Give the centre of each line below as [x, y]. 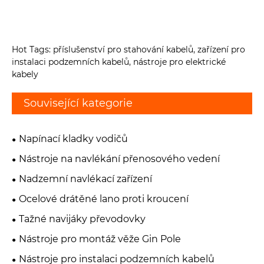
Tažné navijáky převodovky [82, 219]
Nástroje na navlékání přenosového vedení [119, 159]
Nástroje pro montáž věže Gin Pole [100, 239]
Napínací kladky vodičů [73, 139]
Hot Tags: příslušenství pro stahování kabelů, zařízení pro [128, 50]
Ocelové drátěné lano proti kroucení [104, 199]
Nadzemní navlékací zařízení [85, 179]
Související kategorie [78, 103]
